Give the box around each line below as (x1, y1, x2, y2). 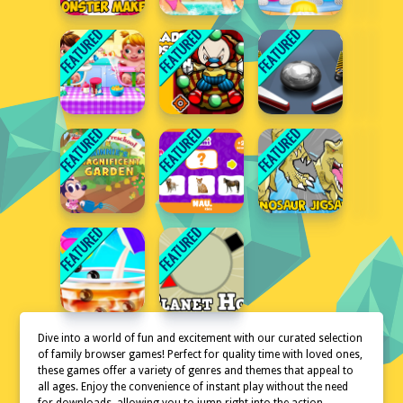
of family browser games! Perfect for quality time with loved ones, (38, 348, 363, 361)
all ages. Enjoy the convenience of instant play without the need (38, 381, 349, 393)
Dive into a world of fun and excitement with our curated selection (38, 332, 363, 345)
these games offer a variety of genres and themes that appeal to (38, 364, 354, 377)
